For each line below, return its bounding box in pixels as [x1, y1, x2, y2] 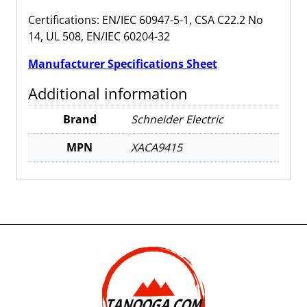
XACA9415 [131, 139, 182, 155]
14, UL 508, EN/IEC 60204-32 [28, 28, 170, 44]
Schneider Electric [131, 111, 223, 127]
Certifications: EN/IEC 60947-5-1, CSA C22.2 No [28, 12, 263, 27]
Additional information [28, 83, 188, 103]
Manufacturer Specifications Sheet [28, 56, 217, 71]
